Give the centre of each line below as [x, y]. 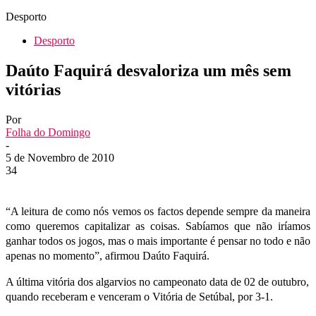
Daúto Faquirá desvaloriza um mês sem [148, 70]
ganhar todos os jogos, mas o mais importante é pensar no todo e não [158, 241]
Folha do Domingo [48, 132]
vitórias [33, 89]
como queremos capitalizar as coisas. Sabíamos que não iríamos [158, 226]
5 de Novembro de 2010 [60, 157]
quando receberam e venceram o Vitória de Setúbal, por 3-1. [139, 296]
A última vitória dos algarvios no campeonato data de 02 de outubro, [157, 281]
